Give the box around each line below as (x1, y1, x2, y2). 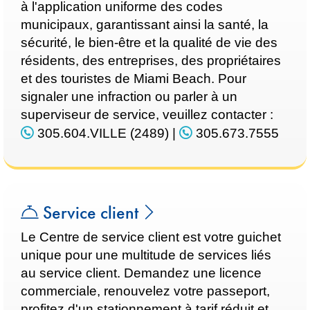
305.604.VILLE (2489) (34, 126, 169, 140)
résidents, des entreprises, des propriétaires (21, 53, 281, 68)
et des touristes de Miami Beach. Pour (21, 71, 246, 86)
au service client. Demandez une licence (21, 266, 262, 280)
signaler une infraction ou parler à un (21, 89, 237, 104)
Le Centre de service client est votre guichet (21, 230, 281, 244)
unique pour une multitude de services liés (21, 248, 271, 262)
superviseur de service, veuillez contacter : (21, 107, 273, 122)
